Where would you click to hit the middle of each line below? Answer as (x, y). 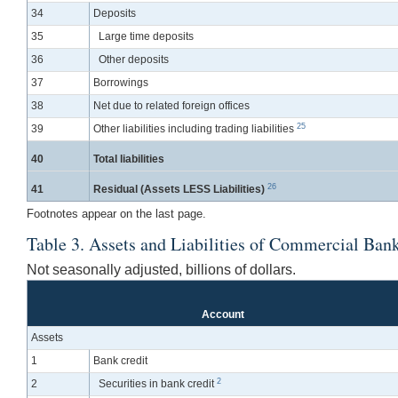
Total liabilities (129, 159)
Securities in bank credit (158, 384)
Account (223, 315)
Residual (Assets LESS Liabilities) (181, 190)
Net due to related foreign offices (172, 106)
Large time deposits (146, 37)
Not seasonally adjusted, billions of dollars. (161, 270)
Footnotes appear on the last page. (116, 214)
